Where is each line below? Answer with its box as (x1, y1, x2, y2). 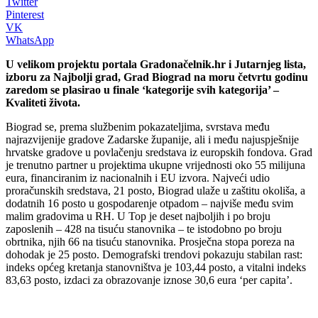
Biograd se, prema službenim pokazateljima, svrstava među (6, 120, 270, 133)
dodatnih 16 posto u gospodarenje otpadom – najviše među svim (6, 197, 293, 209)
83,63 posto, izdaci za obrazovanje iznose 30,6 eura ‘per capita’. (6, 273, 292, 286)
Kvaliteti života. (6, 96, 83, 109)
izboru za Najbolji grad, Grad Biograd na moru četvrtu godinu (6, 70, 308, 83)
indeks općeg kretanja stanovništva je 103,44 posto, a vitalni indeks (6, 261, 306, 273)
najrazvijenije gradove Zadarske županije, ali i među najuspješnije (6, 133, 299, 146)
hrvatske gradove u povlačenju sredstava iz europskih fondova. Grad (6, 146, 312, 158)
